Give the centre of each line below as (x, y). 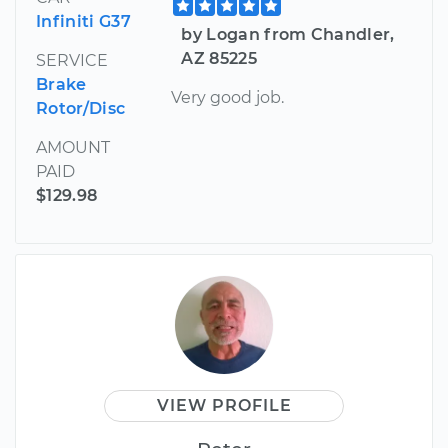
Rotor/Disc (81, 108)
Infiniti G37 (83, 21)
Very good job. (228, 97)
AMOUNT (73, 147)
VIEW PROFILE (224, 405)
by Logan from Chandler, (288, 34)
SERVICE (72, 60)
